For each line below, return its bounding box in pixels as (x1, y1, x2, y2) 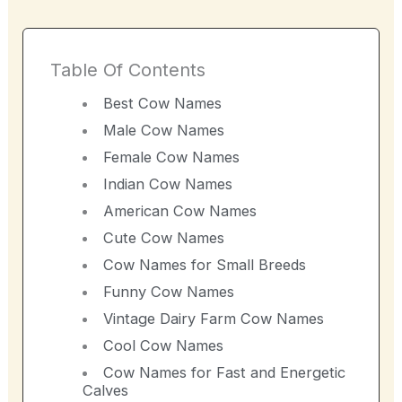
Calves (83, 380, 129, 399)
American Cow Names (102, 201, 257, 220)
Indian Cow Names (102, 174, 232, 193)
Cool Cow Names (102, 336, 223, 354)
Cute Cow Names (102, 228, 224, 247)
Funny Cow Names (102, 282, 234, 301)
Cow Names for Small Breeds (102, 255, 306, 274)
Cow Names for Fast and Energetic (102, 363, 345, 381)
